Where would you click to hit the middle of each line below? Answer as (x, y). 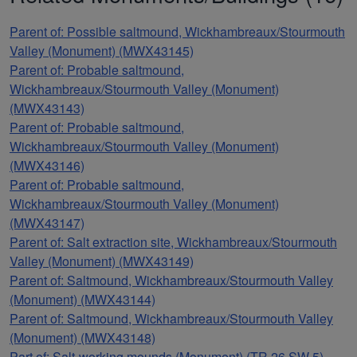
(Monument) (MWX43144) (82, 299)
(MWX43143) (47, 108)
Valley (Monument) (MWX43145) (102, 50)
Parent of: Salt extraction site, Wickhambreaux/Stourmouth (173, 241)
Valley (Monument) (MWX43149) (102, 261)
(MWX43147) (47, 222)
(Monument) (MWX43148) (82, 337)
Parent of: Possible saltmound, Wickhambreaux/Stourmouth (177, 31)
